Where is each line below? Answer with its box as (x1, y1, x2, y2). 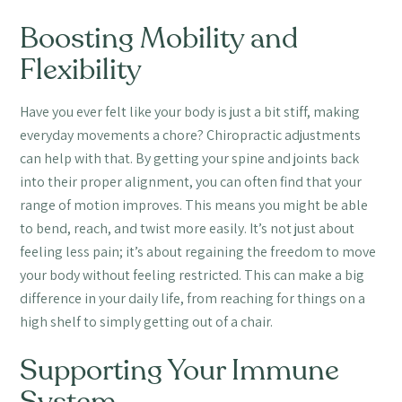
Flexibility (20, 50, 143, 91)
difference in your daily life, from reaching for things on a (20, 289, 366, 309)
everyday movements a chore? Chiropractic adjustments (20, 126, 362, 145)
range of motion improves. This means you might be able (20, 196, 369, 215)
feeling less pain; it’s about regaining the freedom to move (20, 242, 377, 262)
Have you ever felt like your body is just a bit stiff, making (20, 102, 361, 122)
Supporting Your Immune (20, 351, 340, 391)
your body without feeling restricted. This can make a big (20, 266, 365, 285)
